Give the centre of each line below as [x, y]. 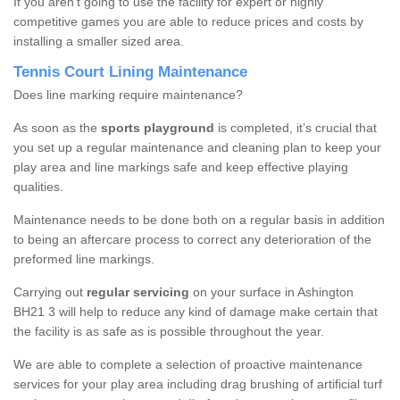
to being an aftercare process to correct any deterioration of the [192, 240]
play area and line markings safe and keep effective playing [181, 167]
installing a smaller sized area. [99, 42]
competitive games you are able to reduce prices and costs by [188, 22]
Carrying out [50, 292]
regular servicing [138, 292]
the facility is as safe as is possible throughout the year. [169, 332]
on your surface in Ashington [271, 292]
